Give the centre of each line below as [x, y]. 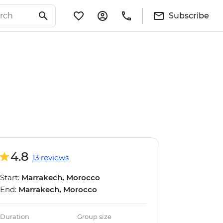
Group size [95, 217]
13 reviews [51, 158]
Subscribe [189, 15]
